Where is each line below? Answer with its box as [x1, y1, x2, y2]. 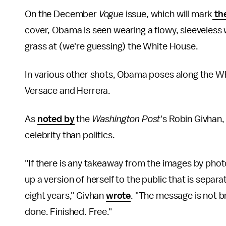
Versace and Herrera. [25, 86, 112, 96]
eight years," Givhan [25, 191, 106, 201]
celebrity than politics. [25, 130, 117, 141]
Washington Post [91, 114, 161, 125]
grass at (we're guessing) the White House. [25, 41, 200, 52]
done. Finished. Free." [25, 207, 114, 217]
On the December [25, 9, 99, 20]
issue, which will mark [123, 9, 213, 20]
